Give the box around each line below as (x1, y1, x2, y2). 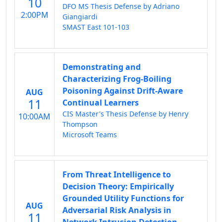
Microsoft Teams (62, 130, 117, 139)
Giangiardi (62, 12, 98, 21)
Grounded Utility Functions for (62, 193, 184, 204)
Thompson (62, 119, 98, 129)
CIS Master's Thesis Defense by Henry (62, 109, 188, 118)
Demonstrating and (62, 61, 141, 72)
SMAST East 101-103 (62, 22, 129, 32)
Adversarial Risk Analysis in (62, 205, 171, 216)
